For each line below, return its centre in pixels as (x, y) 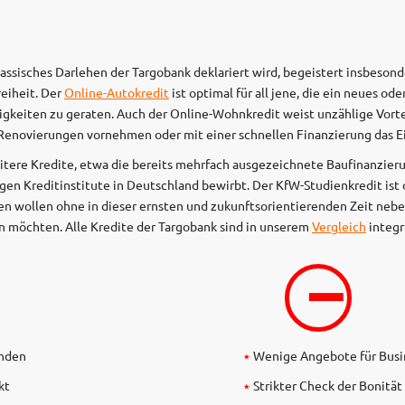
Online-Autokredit (117, 92)
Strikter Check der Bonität (328, 385)
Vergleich (339, 226)
